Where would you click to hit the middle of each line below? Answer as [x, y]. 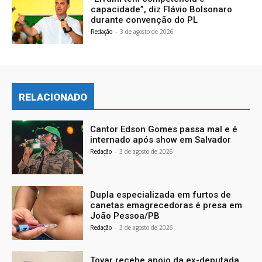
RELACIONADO [53, 97]
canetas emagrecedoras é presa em [166, 205]
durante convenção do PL [144, 20]
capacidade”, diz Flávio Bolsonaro [162, 10]
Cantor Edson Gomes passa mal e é [164, 129]
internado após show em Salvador [161, 139]
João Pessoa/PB [125, 216]
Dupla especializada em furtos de [161, 194]
